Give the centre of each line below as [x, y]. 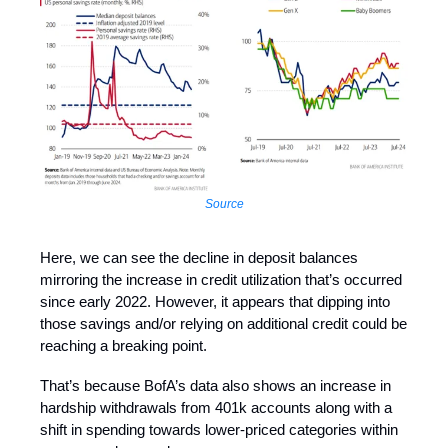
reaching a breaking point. [123, 346]
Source [224, 204]
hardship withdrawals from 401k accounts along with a [216, 408]
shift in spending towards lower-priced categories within [219, 430]
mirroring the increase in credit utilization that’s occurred [221, 280]
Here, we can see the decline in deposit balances [199, 258]
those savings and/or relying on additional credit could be [223, 324]
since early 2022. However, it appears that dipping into [215, 302]
